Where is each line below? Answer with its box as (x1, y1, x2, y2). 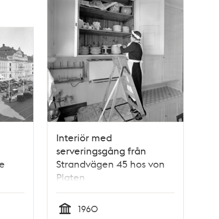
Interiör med (56, 131, 112, 144)
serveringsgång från (56, 144, 147, 157)
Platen (56, 170, 86, 183)
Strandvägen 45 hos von (56, 157, 165, 170)
